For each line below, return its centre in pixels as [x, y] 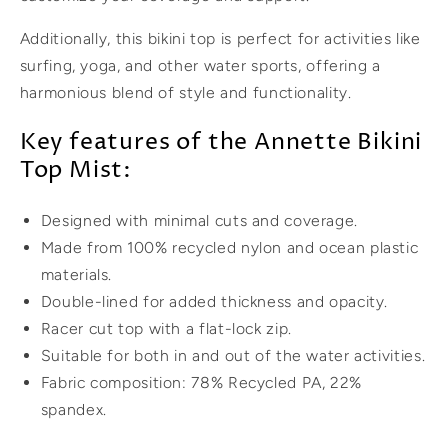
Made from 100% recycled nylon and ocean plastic [229, 248]
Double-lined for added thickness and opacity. [214, 302]
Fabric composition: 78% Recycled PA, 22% [201, 383]
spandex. [73, 410]
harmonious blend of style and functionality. [185, 92]
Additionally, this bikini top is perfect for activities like [220, 38]
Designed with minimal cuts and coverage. [199, 221]
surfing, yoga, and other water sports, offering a [200, 65]
